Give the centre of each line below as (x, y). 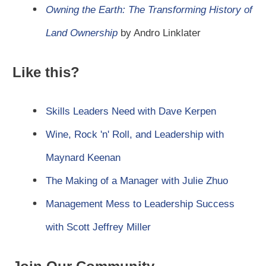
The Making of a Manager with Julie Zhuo (137, 181)
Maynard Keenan (83, 158)
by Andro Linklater (161, 33)
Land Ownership (82, 33)
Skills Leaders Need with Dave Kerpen (131, 112)
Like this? (46, 72)
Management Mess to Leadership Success (140, 204)
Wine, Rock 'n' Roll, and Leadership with (135, 135)
